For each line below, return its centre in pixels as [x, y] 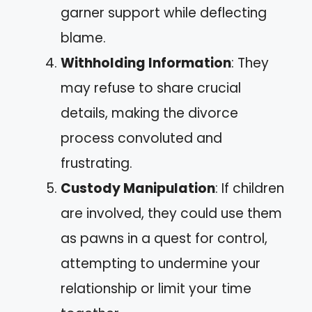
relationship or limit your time [156, 288]
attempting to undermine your [161, 263]
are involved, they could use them [171, 213]
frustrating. [96, 163]
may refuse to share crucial [151, 88]
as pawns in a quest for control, [164, 238]
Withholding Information [146, 63]
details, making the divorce [149, 113]
